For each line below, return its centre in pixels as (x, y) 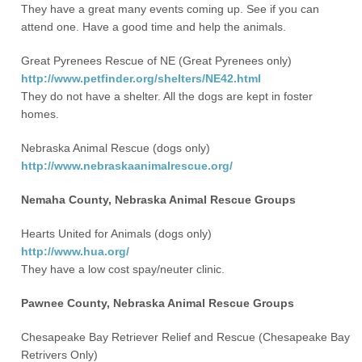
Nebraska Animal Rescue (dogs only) (116, 148)
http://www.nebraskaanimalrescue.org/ (127, 166)
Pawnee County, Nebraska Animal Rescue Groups (158, 303)
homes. (40, 114)
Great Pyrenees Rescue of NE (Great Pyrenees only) (157, 61)
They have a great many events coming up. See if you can (170, 9)
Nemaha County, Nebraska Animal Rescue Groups (159, 200)
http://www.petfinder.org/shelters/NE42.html (141, 78)
